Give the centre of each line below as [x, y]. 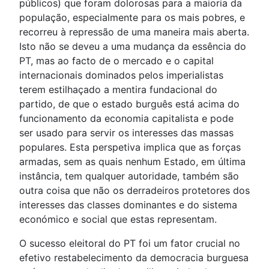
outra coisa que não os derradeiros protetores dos [134, 191]
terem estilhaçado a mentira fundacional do [118, 90]
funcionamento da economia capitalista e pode [126, 119]
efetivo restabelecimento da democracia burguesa [134, 258]
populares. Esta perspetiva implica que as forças [130, 147]
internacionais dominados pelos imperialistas [121, 75]
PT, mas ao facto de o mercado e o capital [116, 61]
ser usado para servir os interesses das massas [126, 133]
